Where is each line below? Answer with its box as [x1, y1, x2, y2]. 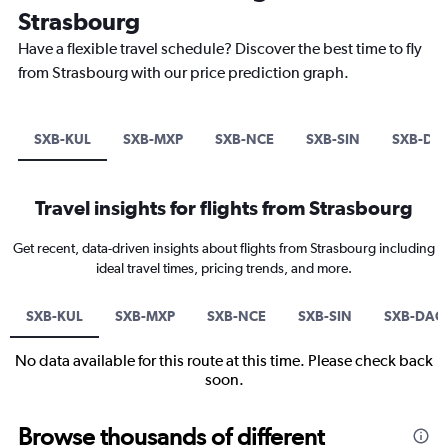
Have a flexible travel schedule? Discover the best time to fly [18, 39, 422, 59]
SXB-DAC [384, 308, 444, 325]
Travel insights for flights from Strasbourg [35, 196, 413, 220]
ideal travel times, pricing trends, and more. [96, 260, 352, 277]
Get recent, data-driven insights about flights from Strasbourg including [13, 240, 435, 257]
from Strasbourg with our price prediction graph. [18, 63, 349, 83]
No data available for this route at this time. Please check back [15, 351, 433, 371]
